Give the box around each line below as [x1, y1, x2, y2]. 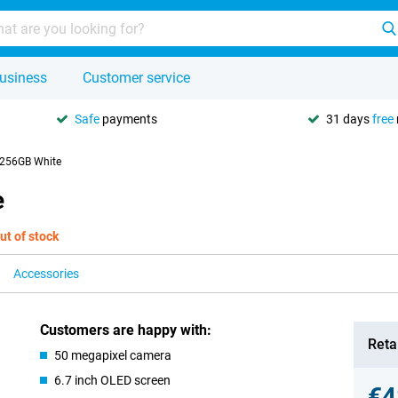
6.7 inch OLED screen [54, 373, 171, 387]
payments [99, 111, 157, 126]
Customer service [83, 69, 190, 86]
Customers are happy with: [40, 322, 212, 338]
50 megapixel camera [54, 348, 172, 362]
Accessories [13, 267, 79, 281]
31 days [326, 111, 372, 126]
